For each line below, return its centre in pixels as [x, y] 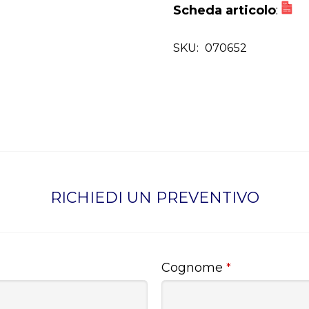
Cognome [192, 268]
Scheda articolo [225, 10]
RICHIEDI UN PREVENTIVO [154, 198]
